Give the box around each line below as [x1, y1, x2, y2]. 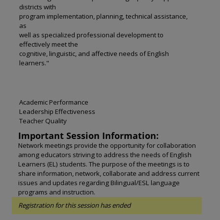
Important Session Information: [18, 130, 159, 141]
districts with [19, 2, 57, 11]
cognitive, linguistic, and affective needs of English [19, 49, 169, 58]
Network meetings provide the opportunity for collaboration [18, 141, 196, 150]
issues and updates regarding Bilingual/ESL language [18, 178, 180, 187]
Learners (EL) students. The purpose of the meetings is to [18, 160, 190, 168]
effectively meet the [19, 40, 78, 49]
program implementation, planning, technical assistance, [19, 12, 188, 21]
